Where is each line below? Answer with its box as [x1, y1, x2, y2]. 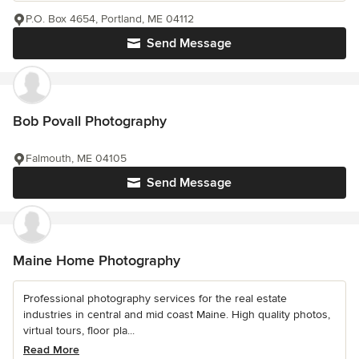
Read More [23, 342, 79, 357]
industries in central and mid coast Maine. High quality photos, [23, 307, 330, 321]
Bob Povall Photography [13, 111, 167, 130]
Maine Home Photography [13, 251, 180, 269]
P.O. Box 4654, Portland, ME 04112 [26, 11, 194, 26]
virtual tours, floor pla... [23, 323, 135, 337]
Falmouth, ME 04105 [26, 151, 127, 165]
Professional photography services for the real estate [23, 291, 287, 305]
